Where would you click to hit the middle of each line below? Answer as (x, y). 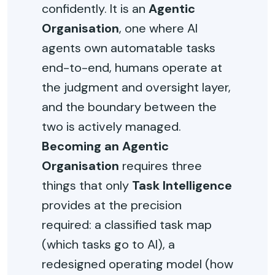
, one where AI (158, 28)
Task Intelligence (182, 185)
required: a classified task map (127, 225)
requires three (161, 166)
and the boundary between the (129, 107)
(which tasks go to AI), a (108, 244)
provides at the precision (112, 205)
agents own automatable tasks (129, 48)
